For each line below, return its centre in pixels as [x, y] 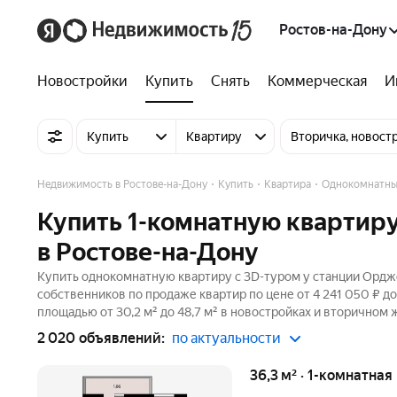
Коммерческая [317, 81]
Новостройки [82, 81]
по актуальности [226, 338]
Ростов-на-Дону [333, 30]
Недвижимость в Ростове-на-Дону [122, 184]
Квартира [288, 184]
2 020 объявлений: [101, 338]
